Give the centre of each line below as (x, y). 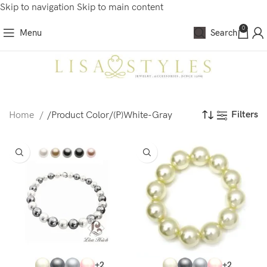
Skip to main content (120, 7)
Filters (245, 115)
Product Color (80, 115)
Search (224, 32)
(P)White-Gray (143, 115)
